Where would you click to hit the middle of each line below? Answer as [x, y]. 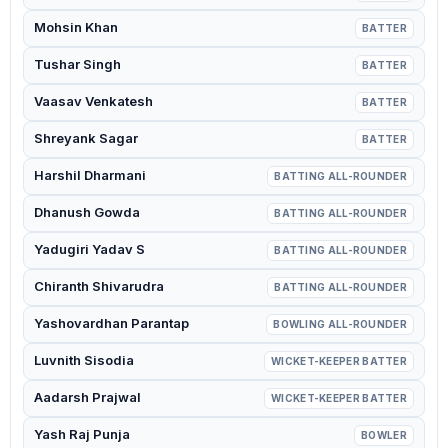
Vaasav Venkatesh [93, 101]
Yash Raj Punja [82, 434]
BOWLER [384, 435]
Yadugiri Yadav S [89, 249]
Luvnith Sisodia [84, 360]
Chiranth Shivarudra [99, 286]
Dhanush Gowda [87, 212]
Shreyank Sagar [86, 138]
